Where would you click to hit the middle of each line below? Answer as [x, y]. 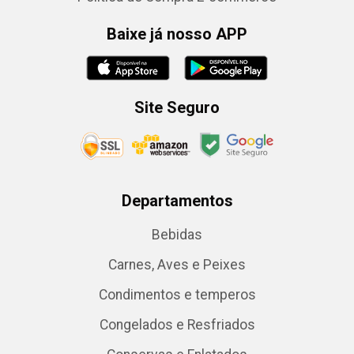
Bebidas [177, 235]
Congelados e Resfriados [177, 325]
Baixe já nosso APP [177, 34]
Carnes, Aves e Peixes [177, 265]
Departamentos [177, 201]
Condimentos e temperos [177, 295]
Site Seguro [177, 107]
